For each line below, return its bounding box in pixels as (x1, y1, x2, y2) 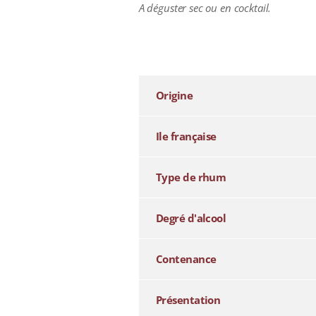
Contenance (155, 251, 217, 266)
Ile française (155, 128, 217, 143)
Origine (155, 87, 193, 102)
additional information (138, 37, 241, 52)
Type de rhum (155, 169, 226, 184)
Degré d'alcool (155, 210, 226, 225)
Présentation (155, 292, 221, 307)
